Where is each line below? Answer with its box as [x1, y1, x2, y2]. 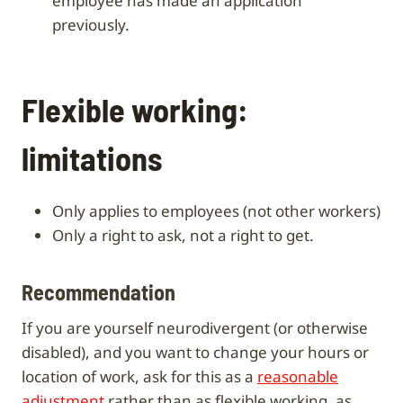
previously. [52, 13, 130, 35]
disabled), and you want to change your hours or [22, 341, 369, 363]
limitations [22, 138, 162, 177]
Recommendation [22, 278, 175, 305]
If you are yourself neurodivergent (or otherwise [22, 317, 368, 338]
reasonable [257, 365, 338, 387]
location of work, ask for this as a [22, 365, 257, 387]
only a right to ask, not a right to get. [64, 224, 314, 246]
